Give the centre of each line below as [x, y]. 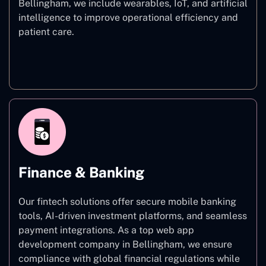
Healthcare [133, 64]
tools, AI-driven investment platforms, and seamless [133, 216]
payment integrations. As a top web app [106, 230]
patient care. [46, 31]
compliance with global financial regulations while [129, 258]
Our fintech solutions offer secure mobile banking [127, 201]
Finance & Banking [81, 172]
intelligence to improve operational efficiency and [128, 17]
